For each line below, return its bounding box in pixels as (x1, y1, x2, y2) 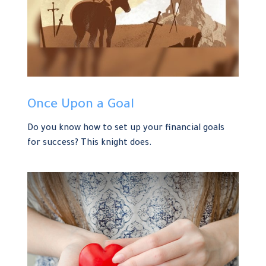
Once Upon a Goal (27, 99, 135, 113)
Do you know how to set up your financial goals (27, 124, 225, 134)
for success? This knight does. (27, 139, 153, 149)
